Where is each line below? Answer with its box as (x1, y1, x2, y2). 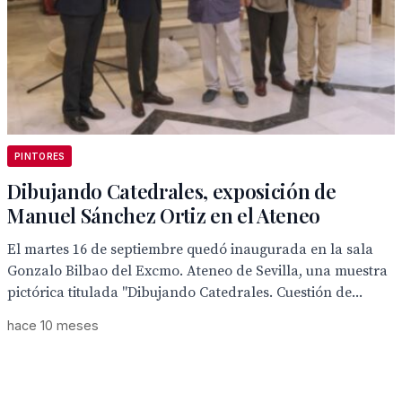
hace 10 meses (7, 318, 99, 333)
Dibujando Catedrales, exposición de (7, 178, 336, 205)
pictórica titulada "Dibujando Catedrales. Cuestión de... (7, 284, 363, 301)
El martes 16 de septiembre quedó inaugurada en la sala (7, 240, 373, 258)
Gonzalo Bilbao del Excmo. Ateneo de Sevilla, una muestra (7, 262, 388, 280)
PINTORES (14, 151, 66, 162)
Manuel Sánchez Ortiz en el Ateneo (7, 202, 321, 229)
